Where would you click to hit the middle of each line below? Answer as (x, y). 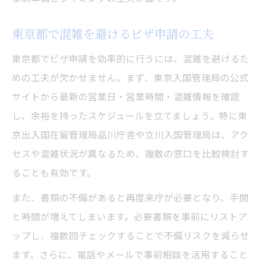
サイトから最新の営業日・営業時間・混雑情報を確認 (126, 96)
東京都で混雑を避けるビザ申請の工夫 (113, 34)
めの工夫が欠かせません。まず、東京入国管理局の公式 (130, 77)
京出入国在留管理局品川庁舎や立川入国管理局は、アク (130, 134)
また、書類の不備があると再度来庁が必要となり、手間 (130, 197)
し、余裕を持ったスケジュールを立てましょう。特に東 (130, 115)
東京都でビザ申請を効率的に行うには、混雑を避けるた (131, 58)
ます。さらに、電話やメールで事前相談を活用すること (130, 254)
